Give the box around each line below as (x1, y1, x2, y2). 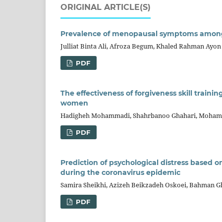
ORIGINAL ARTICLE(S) (60, 2, 151, 12)
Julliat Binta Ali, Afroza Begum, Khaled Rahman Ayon (60, 42, 221, 51)
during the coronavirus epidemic (60, 168, 180, 177)
